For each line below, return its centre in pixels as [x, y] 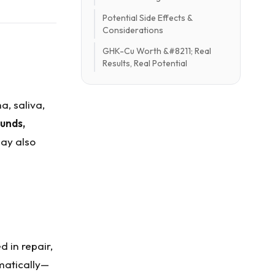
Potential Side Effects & [148, 18]
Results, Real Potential [145, 63]
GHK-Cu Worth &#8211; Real [157, 51]
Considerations [133, 30]
